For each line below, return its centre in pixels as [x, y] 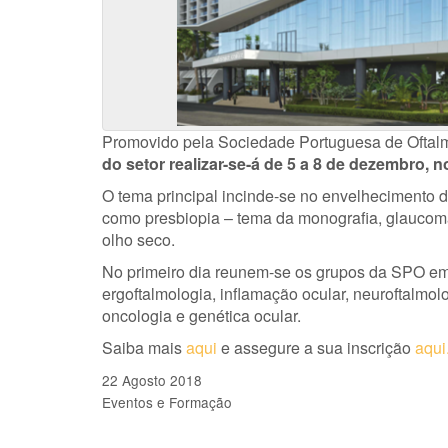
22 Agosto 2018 [152, 380]
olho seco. [138, 239]
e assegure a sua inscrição [316, 347]
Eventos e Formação [167, 402]
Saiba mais [144, 347]
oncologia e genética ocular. [201, 315]
